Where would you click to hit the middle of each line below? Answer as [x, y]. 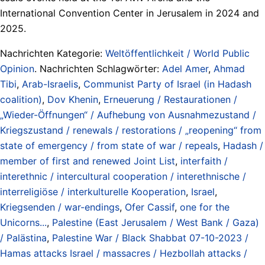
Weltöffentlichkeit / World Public [177, 53]
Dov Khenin [73, 99]
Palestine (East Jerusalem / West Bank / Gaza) [156, 222]
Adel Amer [185, 68]
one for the [205, 207]
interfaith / [204, 161]
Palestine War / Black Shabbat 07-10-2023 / [150, 237]
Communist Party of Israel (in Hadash [167, 84]
